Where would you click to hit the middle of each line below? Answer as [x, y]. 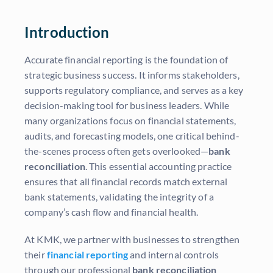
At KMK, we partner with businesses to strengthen [132, 239]
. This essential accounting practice [158, 166]
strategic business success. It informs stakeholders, [132, 75]
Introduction [67, 32]
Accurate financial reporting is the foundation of [126, 60]
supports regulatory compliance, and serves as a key [134, 90]
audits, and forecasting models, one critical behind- [132, 136]
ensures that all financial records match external [126, 182]
